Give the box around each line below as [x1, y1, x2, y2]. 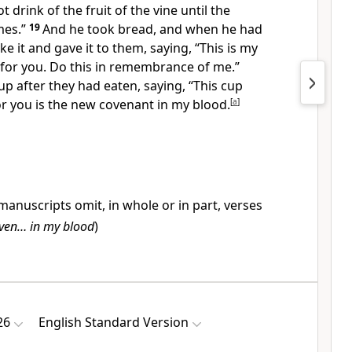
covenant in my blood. [99, 96, 230, 113]
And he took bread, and [42, 20, 185, 38]
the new [48, 96, 99, 113]
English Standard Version [38, 313, 189, 331]
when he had [185, 20, 262, 38]
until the [181, 2, 230, 19]
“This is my [195, 39, 258, 57]
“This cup [189, 77, 243, 94]
